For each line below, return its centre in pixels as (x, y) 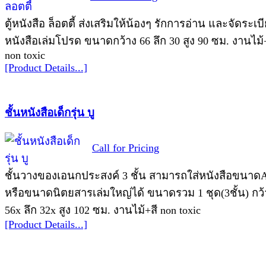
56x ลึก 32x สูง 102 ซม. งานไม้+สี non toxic (103, 210)
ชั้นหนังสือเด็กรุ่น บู (50, 113)
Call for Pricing (126, 148)
